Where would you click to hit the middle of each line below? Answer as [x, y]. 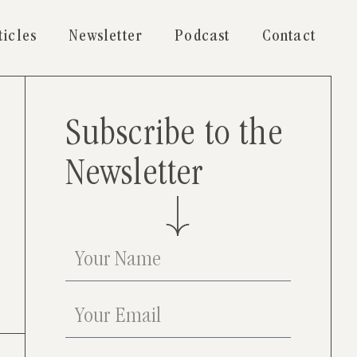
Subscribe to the [174, 136]
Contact [288, 37]
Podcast [202, 37]
